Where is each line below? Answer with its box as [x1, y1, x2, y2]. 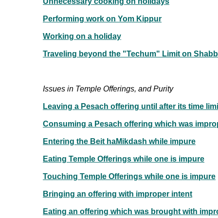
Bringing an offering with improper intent [43, 189, 192, 198]
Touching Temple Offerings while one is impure [43, 172, 216, 181]
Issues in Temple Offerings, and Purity [43, 84, 173, 93]
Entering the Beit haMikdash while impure [43, 137, 196, 145]
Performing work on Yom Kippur [43, 14, 162, 23]
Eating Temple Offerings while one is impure [43, 154, 204, 163]
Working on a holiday [43, 32, 121, 40]
